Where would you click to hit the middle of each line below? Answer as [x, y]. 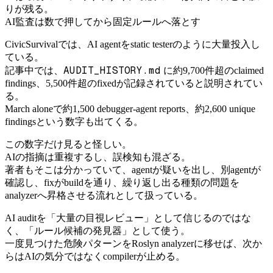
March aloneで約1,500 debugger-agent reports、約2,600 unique [130, 108]
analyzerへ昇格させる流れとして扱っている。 [104, 195]
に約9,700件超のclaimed [212, 70]
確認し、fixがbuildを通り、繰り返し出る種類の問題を [122, 182]
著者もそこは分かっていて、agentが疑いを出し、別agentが [133, 169]
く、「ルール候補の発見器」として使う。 [97, 230]
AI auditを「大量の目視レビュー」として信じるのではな [128, 218]
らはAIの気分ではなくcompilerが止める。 [95, 256]
